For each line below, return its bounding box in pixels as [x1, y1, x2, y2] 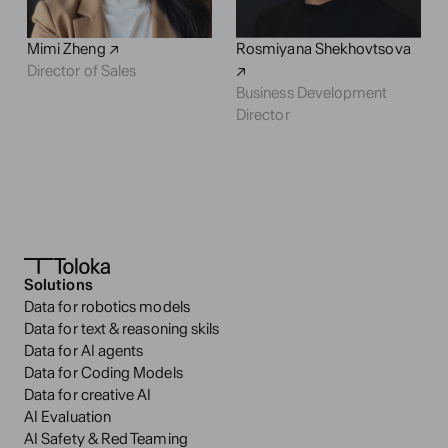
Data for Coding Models [24, 363, 183, 382]
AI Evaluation [24, 407, 111, 426]
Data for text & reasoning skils [24, 319, 220, 338]
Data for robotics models [24, 297, 190, 316]
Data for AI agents [24, 341, 144, 360]
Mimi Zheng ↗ [26, 39, 118, 58]
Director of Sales [26, 61, 137, 80]
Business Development [235, 83, 388, 102]
